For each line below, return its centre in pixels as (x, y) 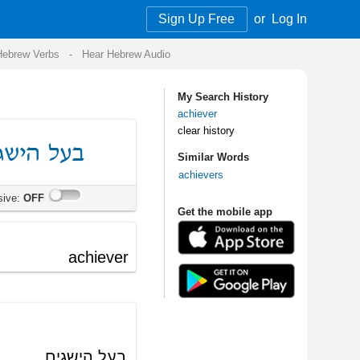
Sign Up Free (44, 16)
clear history (51, 109)
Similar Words (57, 131)
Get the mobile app (67, 176)
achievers (47, 145)
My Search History (65, 81)
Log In (121, 16)
